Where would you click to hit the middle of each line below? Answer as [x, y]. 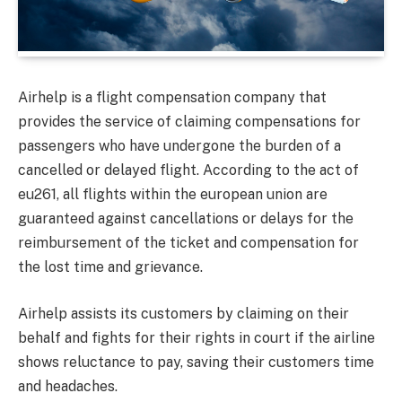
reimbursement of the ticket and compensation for [188, 242]
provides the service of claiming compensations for [189, 121]
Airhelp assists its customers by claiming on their [184, 313]
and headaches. [68, 386]
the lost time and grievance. [110, 267]
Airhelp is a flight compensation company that [172, 97]
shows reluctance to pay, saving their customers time [196, 362]
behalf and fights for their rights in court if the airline [197, 337]
